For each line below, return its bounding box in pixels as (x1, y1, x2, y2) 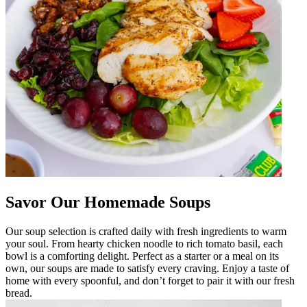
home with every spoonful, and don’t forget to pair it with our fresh (5, 274, 295, 286)
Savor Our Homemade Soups (5, 193, 210, 211)
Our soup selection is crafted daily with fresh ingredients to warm (5, 225, 286, 237)
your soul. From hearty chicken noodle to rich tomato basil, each (5, 237, 283, 249)
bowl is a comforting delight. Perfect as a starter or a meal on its (5, 249, 279, 262)
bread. (5, 286, 32, 299)
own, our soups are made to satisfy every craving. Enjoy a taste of (5, 262, 289, 274)
